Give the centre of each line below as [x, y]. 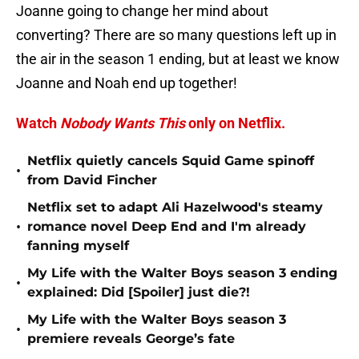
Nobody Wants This [123, 123]
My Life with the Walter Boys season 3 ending [182, 273]
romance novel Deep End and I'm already [167, 227]
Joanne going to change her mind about [142, 11]
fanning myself [78, 246]
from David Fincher [92, 180]
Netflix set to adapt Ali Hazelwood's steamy [175, 208]
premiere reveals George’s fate [131, 339]
